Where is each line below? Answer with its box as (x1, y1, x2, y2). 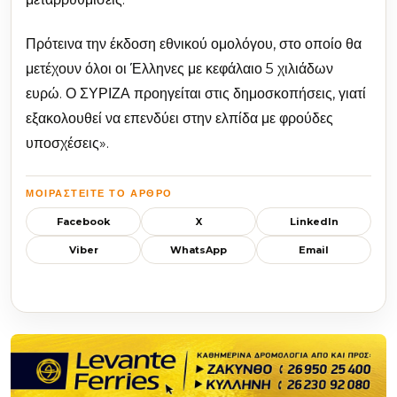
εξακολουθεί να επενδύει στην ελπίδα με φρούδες (26, 110, 333, 128)
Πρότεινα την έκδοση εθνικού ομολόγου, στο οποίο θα (26, 35, 362, 53)
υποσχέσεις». (26, 135, 109, 152)
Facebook (57, 214, 110, 228)
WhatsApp (170, 243, 227, 256)
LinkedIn (289, 214, 339, 228)
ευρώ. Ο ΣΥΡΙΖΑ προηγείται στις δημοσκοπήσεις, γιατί (26, 85, 366, 103)
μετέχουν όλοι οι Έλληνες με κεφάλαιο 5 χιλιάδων (26, 60, 333, 78)
